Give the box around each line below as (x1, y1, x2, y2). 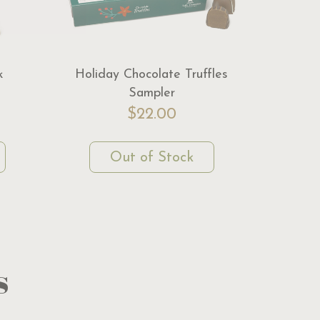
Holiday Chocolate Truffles (75, 68, 229, 82)
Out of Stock (109, 151, 194, 166)
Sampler (128, 86, 175, 101)
